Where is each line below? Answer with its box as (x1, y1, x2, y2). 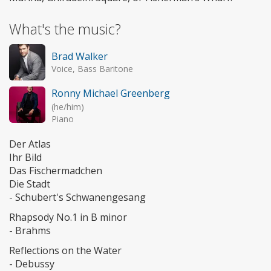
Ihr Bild (9, 151, 42, 165)
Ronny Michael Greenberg (51, 87, 170, 100)
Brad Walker (51, 50, 108, 64)
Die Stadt (9, 177, 50, 191)
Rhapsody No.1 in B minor (9, 211, 127, 224)
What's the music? (9, 19, 121, 39)
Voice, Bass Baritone (51, 63, 133, 75)
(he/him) (51, 101, 84, 113)
